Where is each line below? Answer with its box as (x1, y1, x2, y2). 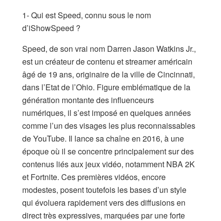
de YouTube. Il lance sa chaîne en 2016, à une (22, 132, 184, 144)
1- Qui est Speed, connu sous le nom (22, 9, 151, 21)
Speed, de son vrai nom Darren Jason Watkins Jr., (22, 42, 196, 54)
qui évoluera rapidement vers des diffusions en (22, 196, 185, 208)
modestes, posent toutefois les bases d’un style (22, 184, 186, 195)
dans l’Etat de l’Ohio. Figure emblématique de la (22, 81, 190, 93)
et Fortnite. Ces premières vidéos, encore (22, 171, 166, 183)
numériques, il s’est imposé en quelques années (22, 107, 191, 118)
